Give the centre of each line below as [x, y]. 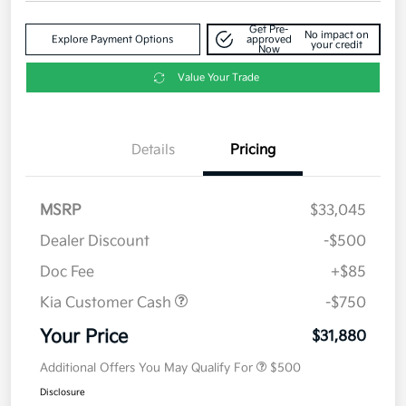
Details [153, 150]
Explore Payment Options [113, 40]
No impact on [336, 34]
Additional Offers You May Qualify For [146, 368]
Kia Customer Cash [107, 304]
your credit [336, 44]
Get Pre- [269, 30]
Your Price [84, 338]
